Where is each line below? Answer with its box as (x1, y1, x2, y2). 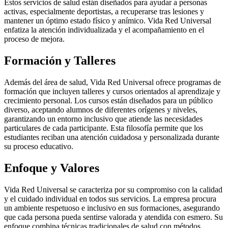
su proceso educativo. (4, 142, 73, 151)
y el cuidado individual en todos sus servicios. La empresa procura (4, 194, 216, 203)
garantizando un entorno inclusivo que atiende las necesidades (4, 115, 203, 124)
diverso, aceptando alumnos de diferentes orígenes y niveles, (4, 105, 197, 115)
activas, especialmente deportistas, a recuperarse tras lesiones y (4, 7, 204, 16)
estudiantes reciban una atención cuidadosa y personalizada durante (4, 133, 219, 142)
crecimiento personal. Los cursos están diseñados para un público (4, 96, 213, 105)
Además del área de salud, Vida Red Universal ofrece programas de (4, 78, 221, 87)
